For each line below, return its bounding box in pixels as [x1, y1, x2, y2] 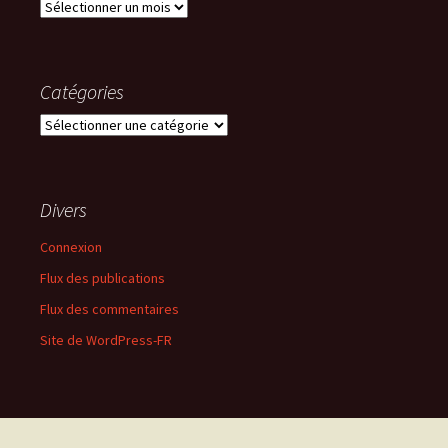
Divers [40, 197, 87, 223]
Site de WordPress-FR [40, 331, 172, 350]
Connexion [40, 238, 102, 257]
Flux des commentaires [40, 300, 179, 319]
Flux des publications [40, 269, 165, 288]
